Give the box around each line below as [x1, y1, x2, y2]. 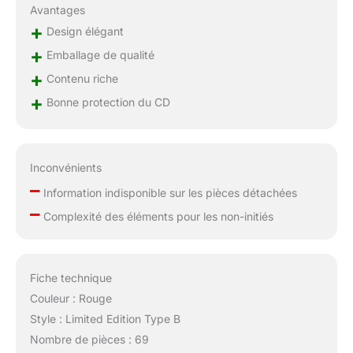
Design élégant [43, 24, 124, 39]
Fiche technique [29, 270, 112, 284]
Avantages [29, 3, 85, 17]
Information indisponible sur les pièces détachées [39, 185, 297, 199]
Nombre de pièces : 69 [29, 332, 149, 346]
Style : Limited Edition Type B [29, 311, 180, 325]
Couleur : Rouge [29, 291, 112, 305]
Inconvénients [29, 160, 102, 174]
